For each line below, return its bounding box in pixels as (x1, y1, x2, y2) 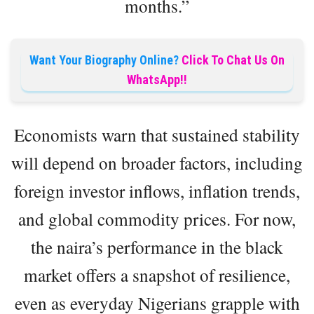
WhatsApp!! (127, 72, 187, 88)
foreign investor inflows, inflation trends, (14, 179, 300, 203)
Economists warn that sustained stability (14, 123, 300, 147)
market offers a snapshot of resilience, (24, 263, 290, 287)
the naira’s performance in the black (31, 235, 283, 259)
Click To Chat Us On (182, 53, 285, 68)
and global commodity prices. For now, (18, 207, 296, 231)
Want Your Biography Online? (29, 53, 179, 68)
